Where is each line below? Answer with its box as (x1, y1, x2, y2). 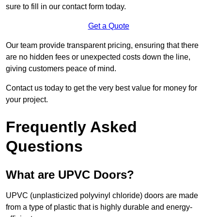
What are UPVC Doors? (6, 168, 134, 181)
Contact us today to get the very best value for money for (6, 83, 197, 92)
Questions (6, 137, 83, 155)
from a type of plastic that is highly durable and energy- (6, 202, 192, 211)
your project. (6, 95, 48, 104)
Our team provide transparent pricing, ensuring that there (6, 41, 199, 49)
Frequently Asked (6, 118, 137, 136)
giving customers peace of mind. (6, 64, 116, 73)
